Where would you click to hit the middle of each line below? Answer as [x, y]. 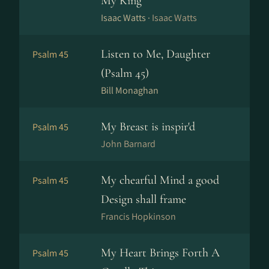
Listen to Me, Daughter [156, 54]
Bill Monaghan [130, 90]
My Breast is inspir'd [148, 127]
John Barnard [128, 144]
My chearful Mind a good [160, 180]
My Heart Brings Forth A [160, 253]
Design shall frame [144, 199]
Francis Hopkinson [138, 216]
